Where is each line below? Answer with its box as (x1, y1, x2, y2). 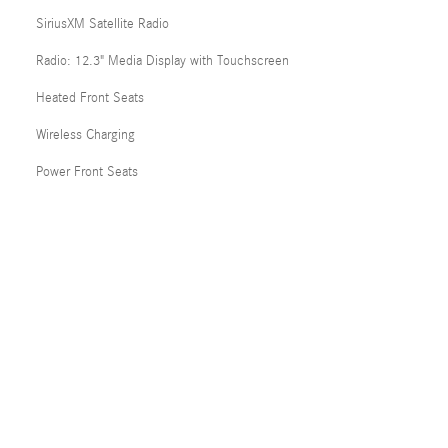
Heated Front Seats (36, 90, 144, 106)
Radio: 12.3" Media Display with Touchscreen (36, 53, 289, 69)
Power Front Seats (36, 164, 138, 180)
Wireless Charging (36, 127, 135, 143)
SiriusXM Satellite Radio (36, 16, 169, 32)
